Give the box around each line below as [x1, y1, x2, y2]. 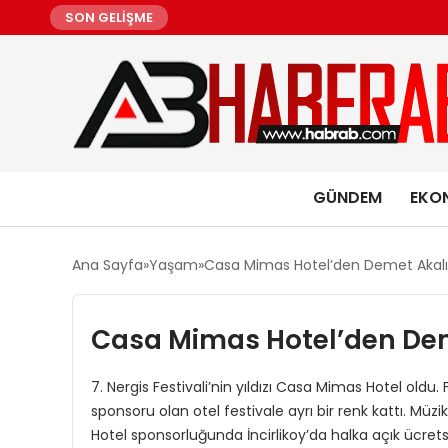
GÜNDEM [312, 186, 382, 209]
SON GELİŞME [65, 8, 153, 27]
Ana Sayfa [72, 255, 143, 275]
